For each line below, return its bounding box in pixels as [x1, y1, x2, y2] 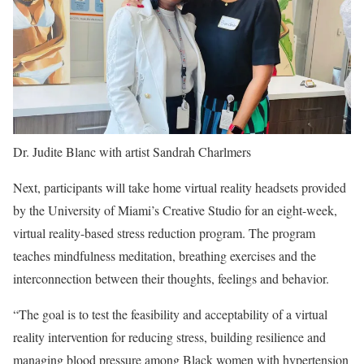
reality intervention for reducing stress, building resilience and [13, 327, 326, 345]
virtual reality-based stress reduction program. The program [13, 223, 315, 241]
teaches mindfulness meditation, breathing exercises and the [13, 246, 316, 264]
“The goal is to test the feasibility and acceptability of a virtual [13, 305, 327, 323]
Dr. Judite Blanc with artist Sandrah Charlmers [13, 142, 251, 160]
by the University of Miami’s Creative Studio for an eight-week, [13, 201, 337, 219]
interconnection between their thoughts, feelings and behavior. [13, 269, 329, 287]
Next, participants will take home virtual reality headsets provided [13, 178, 346, 196]
